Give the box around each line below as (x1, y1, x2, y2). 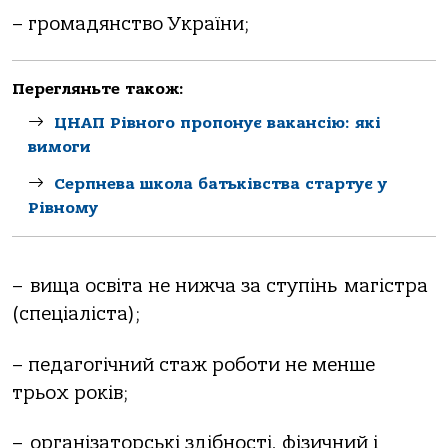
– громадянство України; (12, 12, 249, 35)
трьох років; (12, 381, 128, 404)
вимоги (28, 138, 91, 157)
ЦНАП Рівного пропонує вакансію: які (54, 114, 381, 133)
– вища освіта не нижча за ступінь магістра (12, 275, 428, 298)
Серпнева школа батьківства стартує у (54, 174, 387, 193)
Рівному (28, 198, 98, 217)
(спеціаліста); (12, 303, 140, 326)
